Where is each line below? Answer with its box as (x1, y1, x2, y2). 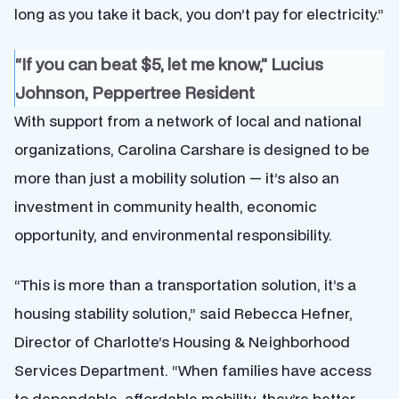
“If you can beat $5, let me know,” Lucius (15, 53, 323, 76)
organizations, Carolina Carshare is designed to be (14, 139, 370, 160)
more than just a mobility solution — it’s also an (14, 167, 339, 189)
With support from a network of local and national (14, 110, 362, 132)
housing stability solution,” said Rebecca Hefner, (14, 303, 353, 324)
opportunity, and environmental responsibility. (14, 224, 332, 246)
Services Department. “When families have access (14, 360, 371, 381)
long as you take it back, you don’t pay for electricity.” (14, 4, 384, 25)
